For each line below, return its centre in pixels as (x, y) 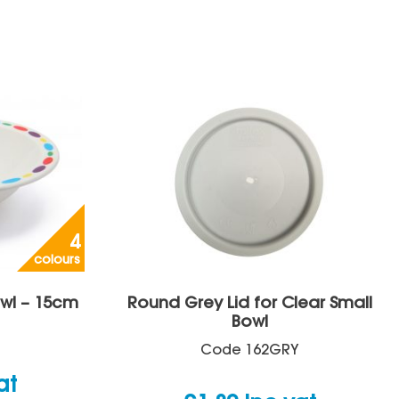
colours (57, 261)
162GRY (272, 351)
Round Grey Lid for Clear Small (249, 304)
